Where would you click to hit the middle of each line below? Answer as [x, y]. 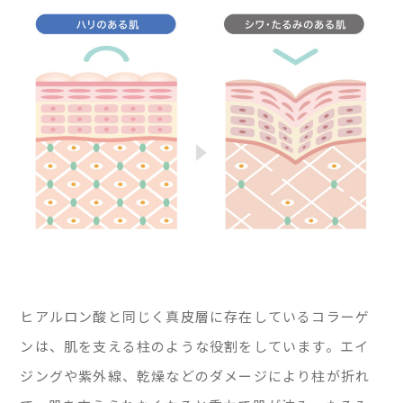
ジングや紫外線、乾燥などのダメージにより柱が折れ [195, 376]
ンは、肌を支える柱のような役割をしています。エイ [195, 346]
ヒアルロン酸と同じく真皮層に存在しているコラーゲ [195, 317]
